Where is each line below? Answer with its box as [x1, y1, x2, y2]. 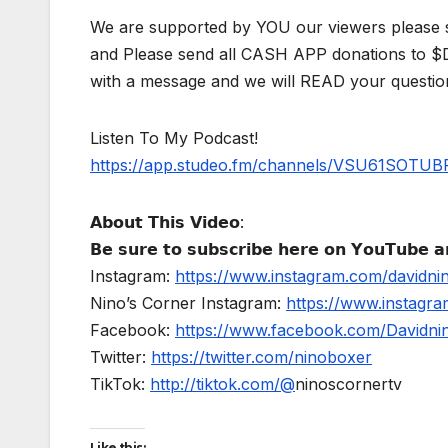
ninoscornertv [295, 373, 402, 394]
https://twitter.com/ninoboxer [151, 346, 372, 367]
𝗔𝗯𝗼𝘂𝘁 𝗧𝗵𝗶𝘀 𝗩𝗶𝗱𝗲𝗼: [90, 211, 244, 232]
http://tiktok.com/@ [150, 373, 295, 394]
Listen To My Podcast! [90, 127, 258, 148]
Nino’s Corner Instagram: [90, 292, 286, 313]
